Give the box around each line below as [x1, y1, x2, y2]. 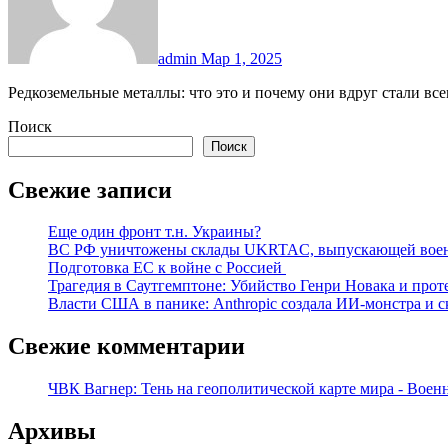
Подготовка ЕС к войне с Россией [48, 259, 286, 277]
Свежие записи [8, 176, 172, 203]
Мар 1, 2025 [201, 49, 282, 67]
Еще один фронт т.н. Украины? [48, 223, 261, 241]
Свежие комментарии [8, 333, 245, 360]
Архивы [8, 418, 96, 445]
